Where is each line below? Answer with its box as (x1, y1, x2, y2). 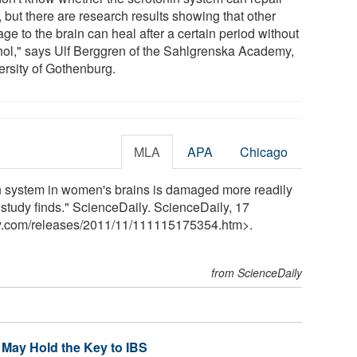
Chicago (240, 142, 288, 161)
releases (31, 214, 80, 233)
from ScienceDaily (211, 264, 303, 280)
